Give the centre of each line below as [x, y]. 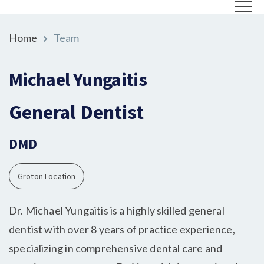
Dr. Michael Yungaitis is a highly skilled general [117, 210]
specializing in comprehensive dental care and [116, 248]
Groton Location [47, 176]
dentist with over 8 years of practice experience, [122, 229]
